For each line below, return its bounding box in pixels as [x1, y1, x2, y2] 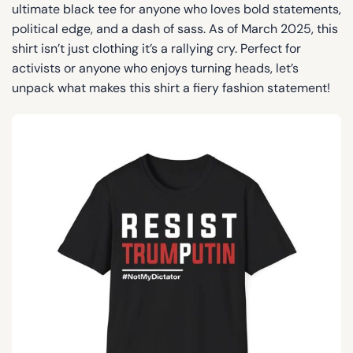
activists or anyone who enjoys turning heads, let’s [12, 59, 299, 76]
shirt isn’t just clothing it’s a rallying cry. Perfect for [12, 39, 301, 57]
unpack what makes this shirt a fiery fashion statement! [12, 79, 330, 96]
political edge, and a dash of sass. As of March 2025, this [12, 20, 338, 37]
